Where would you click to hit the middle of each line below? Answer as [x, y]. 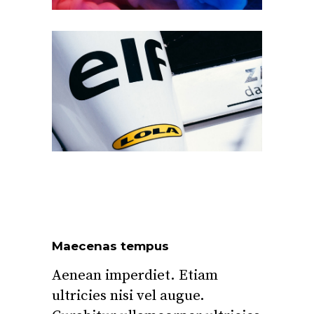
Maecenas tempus [110, 246]
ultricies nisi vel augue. [128, 295]
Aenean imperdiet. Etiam [135, 275]
